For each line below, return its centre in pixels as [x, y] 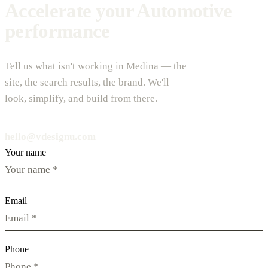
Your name [25, 152]
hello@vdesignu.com [50, 136]
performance [57, 31]
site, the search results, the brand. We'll [87, 82]
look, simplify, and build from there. [81, 98]
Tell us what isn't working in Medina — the [96, 66]
